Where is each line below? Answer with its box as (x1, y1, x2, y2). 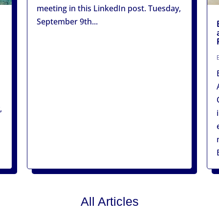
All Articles (80, 195, 139, 209)
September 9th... (36, 16, 98, 27)
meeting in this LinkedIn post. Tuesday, (36, 3, 181, 14)
